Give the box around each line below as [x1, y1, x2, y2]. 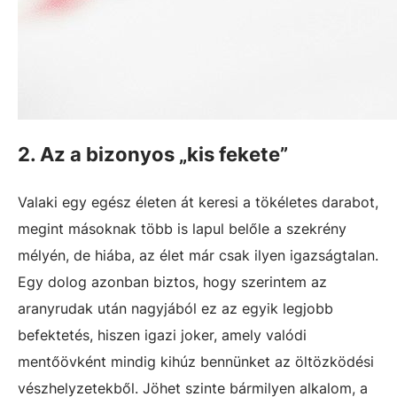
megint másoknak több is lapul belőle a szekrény [18, 219, 346, 237]
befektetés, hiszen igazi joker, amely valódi [18, 325, 307, 344]
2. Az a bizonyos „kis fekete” [18, 142, 288, 166]
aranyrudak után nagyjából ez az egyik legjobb [18, 299, 333, 317]
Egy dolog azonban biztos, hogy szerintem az [18, 272, 327, 291]
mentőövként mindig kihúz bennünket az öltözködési [18, 352, 374, 370]
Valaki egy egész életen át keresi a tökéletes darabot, [18, 192, 378, 211]
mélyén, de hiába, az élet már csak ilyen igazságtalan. [18, 245, 378, 264]
